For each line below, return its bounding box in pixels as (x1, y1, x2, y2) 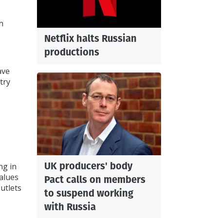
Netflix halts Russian (44, 32, 137, 46)
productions (44, 45, 99, 59)
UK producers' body (44, 159, 132, 173)
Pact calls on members (44, 173, 145, 187)
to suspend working (44, 186, 133, 200)
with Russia (44, 200, 96, 214)
